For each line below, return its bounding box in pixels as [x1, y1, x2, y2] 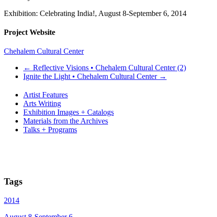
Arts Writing [23, 99, 61, 108]
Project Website [4, 28, 55, 37]
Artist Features [23, 91, 68, 99]
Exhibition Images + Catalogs [23, 108, 114, 117]
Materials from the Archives [23, 117, 108, 125]
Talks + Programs [23, 125, 77, 134]
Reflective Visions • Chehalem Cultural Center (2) [31, 63, 186, 72]
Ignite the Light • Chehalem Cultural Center [23, 72, 159, 81]
